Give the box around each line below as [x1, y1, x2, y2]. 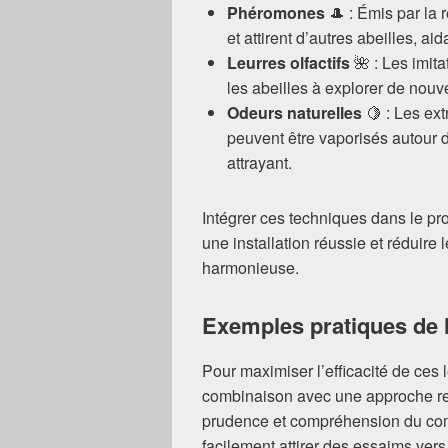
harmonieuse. [202, 256, 299, 280]
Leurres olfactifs [227, 51, 350, 75]
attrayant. [227, 151, 292, 175]
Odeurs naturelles [227, 101, 362, 125]
